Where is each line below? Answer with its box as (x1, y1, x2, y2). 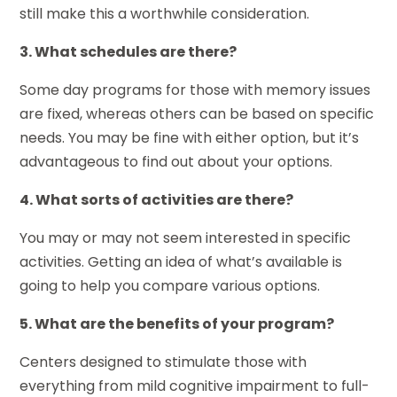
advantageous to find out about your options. (19, 151, 333, 172)
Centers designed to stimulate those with (19, 351, 307, 372)
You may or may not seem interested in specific (19, 227, 352, 248)
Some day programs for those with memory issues (19, 79, 371, 100)
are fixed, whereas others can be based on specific (19, 103, 375, 124)
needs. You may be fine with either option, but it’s (19, 127, 360, 148)
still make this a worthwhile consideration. (19, 3, 310, 24)
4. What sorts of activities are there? (19, 189, 294, 210)
